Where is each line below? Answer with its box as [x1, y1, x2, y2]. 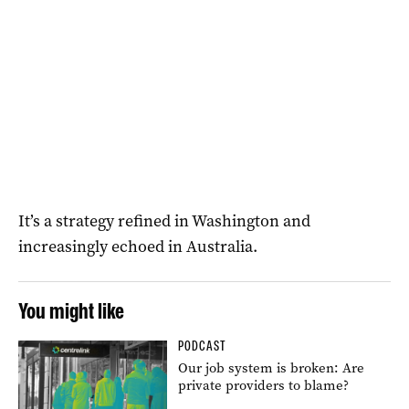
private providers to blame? [178, 376, 350, 394]
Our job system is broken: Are [178, 359, 365, 377]
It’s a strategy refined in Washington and [18, 210, 310, 232]
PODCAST [178, 338, 227, 354]
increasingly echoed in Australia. [18, 236, 257, 257]
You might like [18, 298, 124, 324]
